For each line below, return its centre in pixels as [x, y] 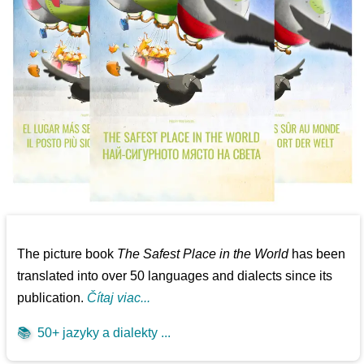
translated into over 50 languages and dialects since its [175, 276]
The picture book [67, 254]
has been [317, 254]
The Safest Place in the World [203, 254]
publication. [52, 298]
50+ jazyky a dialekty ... [101, 333]
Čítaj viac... [119, 298]
